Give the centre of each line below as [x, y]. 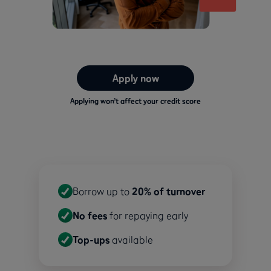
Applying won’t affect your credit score [135, 100]
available [132, 239]
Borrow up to [102, 191]
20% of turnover [168, 191]
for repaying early [149, 215]
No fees [91, 215]
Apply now [135, 78]
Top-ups [92, 239]
